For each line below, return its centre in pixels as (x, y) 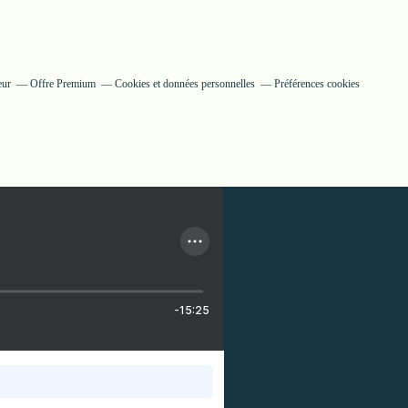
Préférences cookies (316, 84)
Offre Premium (62, 84)
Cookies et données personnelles (184, 84)
